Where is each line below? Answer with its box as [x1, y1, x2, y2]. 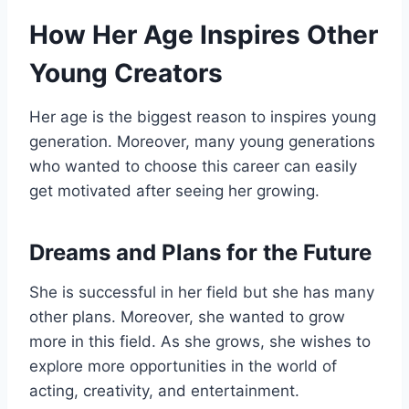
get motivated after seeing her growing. [29, 181, 320, 200]
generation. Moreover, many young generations [29, 131, 375, 151]
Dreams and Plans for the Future [29, 238, 372, 266]
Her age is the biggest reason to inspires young [29, 107, 376, 126]
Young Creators [29, 57, 223, 89]
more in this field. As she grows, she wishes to [29, 331, 371, 351]
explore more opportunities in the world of [29, 356, 337, 375]
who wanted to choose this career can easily [29, 156, 357, 175]
